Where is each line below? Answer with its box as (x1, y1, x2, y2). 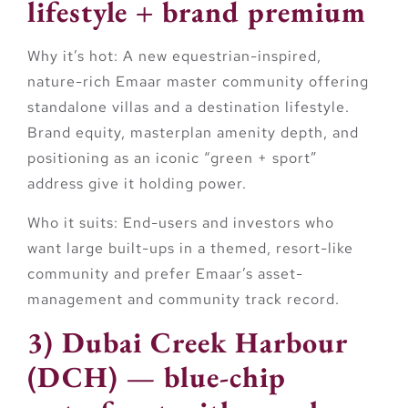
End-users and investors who (118, 212, 334, 232)
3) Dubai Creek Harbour (27, 323, 348, 362)
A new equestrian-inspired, (118, 46, 321, 66)
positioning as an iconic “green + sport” (27, 148, 318, 168)
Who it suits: (27, 212, 118, 232)
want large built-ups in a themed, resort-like (27, 238, 353, 258)
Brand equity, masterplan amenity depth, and (27, 123, 359, 143)
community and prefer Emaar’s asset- (27, 263, 303, 283)
